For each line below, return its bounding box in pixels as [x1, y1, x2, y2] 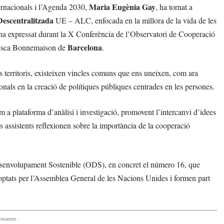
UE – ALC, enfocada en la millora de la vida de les [53, 15, 216, 26]
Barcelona [67, 41, 102, 53]
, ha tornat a [155, 1, 192, 12]
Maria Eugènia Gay [89, 1, 155, 13]
